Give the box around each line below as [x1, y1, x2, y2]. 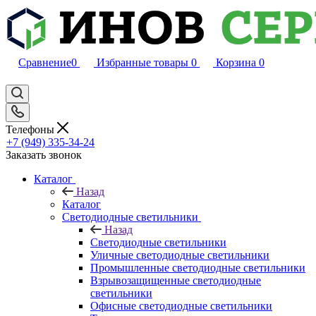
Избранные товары [97, 56, 188, 68]
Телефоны [6, 123, 57, 135]
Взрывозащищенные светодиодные [90, 274, 261, 286]
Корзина [216, 56, 256, 68]
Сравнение [18, 56, 71, 68]
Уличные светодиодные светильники [90, 248, 269, 261]
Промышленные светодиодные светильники [90, 261, 305, 274]
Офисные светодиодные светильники [90, 299, 272, 312]
